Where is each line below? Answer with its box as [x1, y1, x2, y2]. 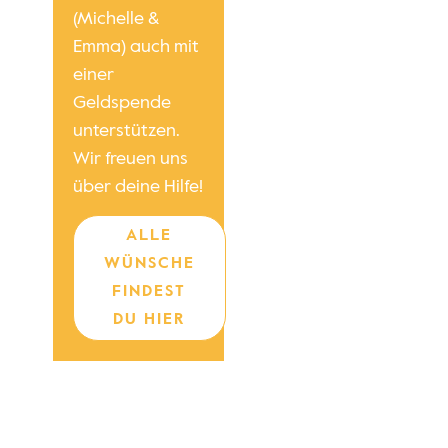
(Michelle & [72, 9, 159, 28]
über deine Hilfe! [72, 177, 203, 196]
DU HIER [113, 312, 186, 329]
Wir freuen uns [72, 149, 188, 168]
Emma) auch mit [72, 37, 199, 56]
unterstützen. [72, 121, 180, 140]
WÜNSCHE [103, 256, 195, 273]
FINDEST [112, 284, 187, 301]
